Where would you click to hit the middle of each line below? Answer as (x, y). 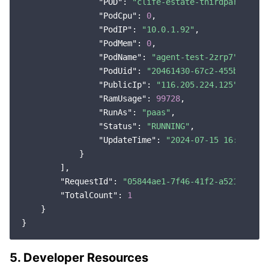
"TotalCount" (89, 195)
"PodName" (120, 57)
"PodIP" (115, 29)
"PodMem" (118, 43)
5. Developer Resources (79, 258)
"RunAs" (115, 112)
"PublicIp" (122, 85)
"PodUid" (118, 71)
